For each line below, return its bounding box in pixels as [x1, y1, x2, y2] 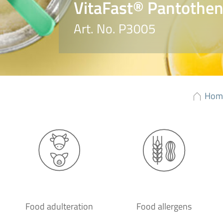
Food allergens [136, 200, 192, 213]
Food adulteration [25, 200, 93, 213]
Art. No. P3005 [74, 19, 156, 38]
